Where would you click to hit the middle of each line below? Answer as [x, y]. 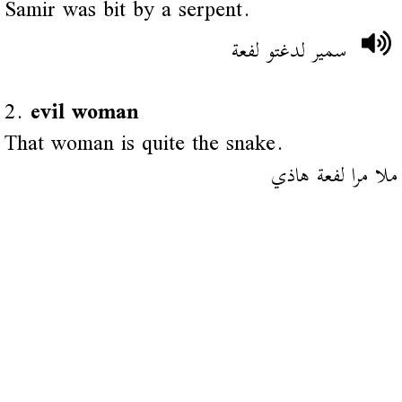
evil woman [84, 113]
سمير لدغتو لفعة [290, 51]
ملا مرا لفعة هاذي [335, 176]
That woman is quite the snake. [144, 144]
